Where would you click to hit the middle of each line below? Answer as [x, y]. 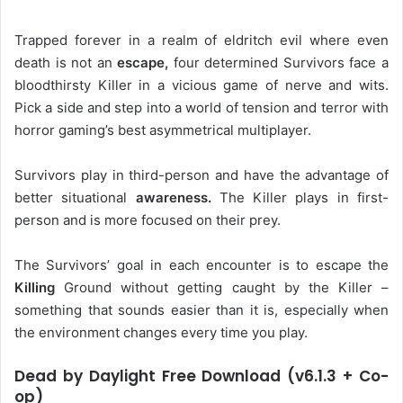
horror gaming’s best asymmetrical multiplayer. [163, 130]
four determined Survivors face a [279, 63]
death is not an [66, 63]
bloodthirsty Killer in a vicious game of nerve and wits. [201, 85]
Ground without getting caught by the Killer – [222, 288]
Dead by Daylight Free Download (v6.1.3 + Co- [201, 376]
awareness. [173, 198]
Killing [35, 288]
